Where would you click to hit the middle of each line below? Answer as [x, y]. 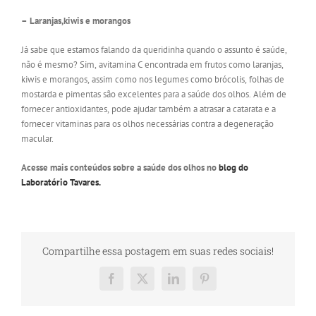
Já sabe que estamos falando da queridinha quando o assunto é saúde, [154, 49]
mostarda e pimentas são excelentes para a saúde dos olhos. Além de [154, 94]
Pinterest [223, 283]
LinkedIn [193, 283]
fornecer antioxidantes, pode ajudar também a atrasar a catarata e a [148, 109]
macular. [37, 138]
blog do [233, 167]
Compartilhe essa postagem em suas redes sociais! [158, 250]
